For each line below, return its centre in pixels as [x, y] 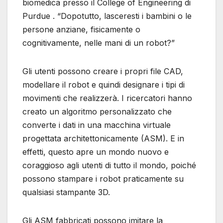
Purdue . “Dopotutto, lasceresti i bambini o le [107, 16]
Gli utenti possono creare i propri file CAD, [103, 71]
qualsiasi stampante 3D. [66, 192]
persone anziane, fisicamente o [81, 30]
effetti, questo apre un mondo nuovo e [96, 152]
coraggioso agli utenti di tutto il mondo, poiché [109, 166]
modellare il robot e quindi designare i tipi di [104, 85]
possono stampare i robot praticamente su [103, 179]
